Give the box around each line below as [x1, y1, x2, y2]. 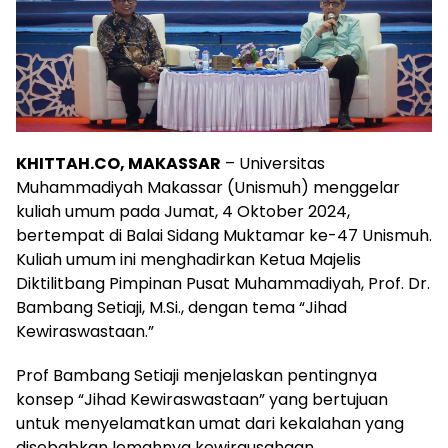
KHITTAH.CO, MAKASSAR [16, 152, 221, 176]
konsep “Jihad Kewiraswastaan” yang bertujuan [16, 388, 388, 412]
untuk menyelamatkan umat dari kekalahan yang [16, 412, 404, 436]
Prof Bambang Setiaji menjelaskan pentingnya [16, 364, 377, 388]
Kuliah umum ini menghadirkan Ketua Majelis [16, 248, 361, 272]
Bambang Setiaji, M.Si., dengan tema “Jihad [16, 296, 347, 320]
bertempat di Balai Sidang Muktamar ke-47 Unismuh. [16, 224, 432, 248]
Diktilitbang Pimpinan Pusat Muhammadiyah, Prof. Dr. [16, 272, 430, 296]
